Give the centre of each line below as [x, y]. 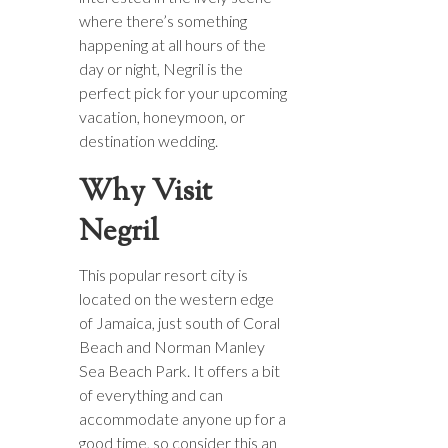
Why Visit [145, 192]
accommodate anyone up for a [182, 418]
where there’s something [163, 20]
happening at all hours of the [172, 44]
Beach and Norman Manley [172, 346]
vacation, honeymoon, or [162, 116]
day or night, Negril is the [161, 68]
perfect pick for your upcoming [183, 92]
